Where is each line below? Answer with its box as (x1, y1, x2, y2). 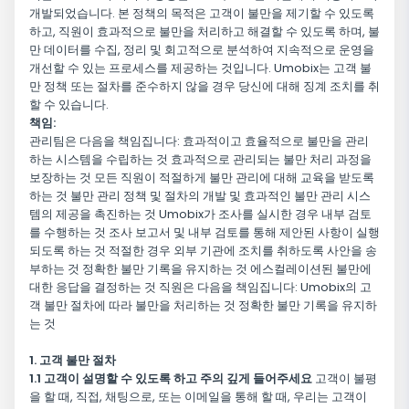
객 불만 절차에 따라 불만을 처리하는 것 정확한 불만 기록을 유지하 (29, 297, 377, 315)
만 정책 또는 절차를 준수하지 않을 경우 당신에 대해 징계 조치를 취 (29, 78, 380, 96)
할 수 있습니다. (29, 96, 109, 114)
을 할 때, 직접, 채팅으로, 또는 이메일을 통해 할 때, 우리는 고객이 (29, 388, 367, 406)
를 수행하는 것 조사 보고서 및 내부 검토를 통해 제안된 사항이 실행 (29, 224, 380, 242)
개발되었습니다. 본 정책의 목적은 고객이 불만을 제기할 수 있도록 (29, 5, 374, 23)
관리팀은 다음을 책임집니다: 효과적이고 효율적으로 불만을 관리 (29, 132, 369, 151)
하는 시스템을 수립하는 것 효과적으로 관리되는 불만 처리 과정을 (29, 151, 372, 169)
